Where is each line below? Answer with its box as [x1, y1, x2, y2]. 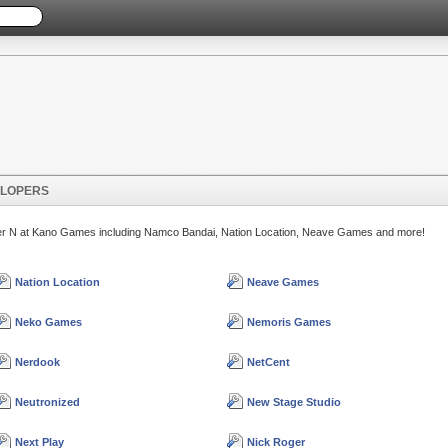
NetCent [247, 356, 291, 369]
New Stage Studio [247, 396, 342, 409]
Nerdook [14, 356, 60, 369]
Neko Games [14, 316, 82, 329]
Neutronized [14, 396, 80, 409]
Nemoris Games [247, 316, 332, 329]
